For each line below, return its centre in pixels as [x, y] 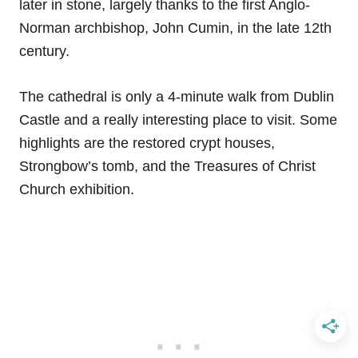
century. [46, 51]
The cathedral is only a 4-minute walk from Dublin [177, 96]
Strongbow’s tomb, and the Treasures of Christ [167, 166]
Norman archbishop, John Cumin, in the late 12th [175, 28]
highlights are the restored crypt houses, [147, 143]
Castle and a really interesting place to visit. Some [178, 119]
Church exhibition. [79, 189]
